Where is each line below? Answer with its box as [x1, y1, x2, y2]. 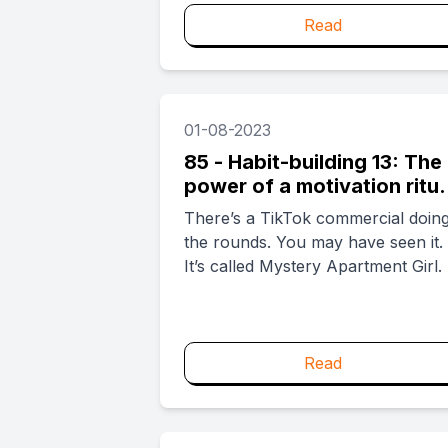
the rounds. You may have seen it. [184, 232, 443, 252]
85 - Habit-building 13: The [184, 150, 442, 174]
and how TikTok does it [184, 198, 410, 222]
